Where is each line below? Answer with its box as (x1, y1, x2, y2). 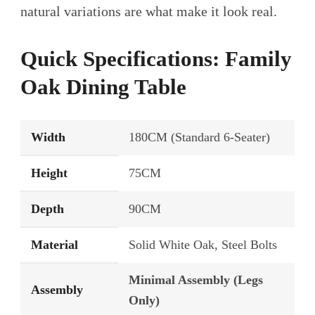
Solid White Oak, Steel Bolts (129, 238, 277, 252)
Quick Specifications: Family (20, 46, 292, 72)
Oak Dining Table (20, 75, 186, 100)
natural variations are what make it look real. (20, 4, 277, 20)
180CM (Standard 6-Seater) (129, 130, 270, 145)
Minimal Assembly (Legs (129, 273, 263, 288)
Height (31, 166, 67, 181)
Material (31, 238, 78, 252)
